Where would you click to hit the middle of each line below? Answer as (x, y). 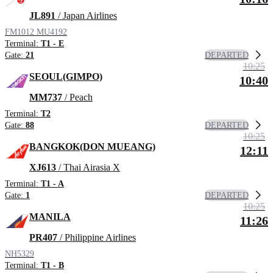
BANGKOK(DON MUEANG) (92, 147)
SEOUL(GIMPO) (66, 77)
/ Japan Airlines (86, 16)
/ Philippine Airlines (97, 238)
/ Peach (77, 97)
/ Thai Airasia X (88, 168)
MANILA (50, 217)
